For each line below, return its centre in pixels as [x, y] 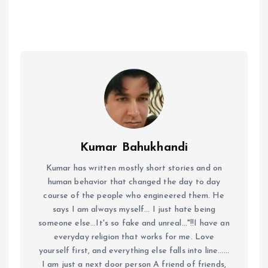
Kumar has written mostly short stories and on [134, 169]
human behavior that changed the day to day [134, 182]
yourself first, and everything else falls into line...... [134, 251]
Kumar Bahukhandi [134, 148]
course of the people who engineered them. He [134, 196]
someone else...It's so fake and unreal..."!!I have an [134, 224]
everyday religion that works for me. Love [134, 237]
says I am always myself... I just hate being [134, 210]
